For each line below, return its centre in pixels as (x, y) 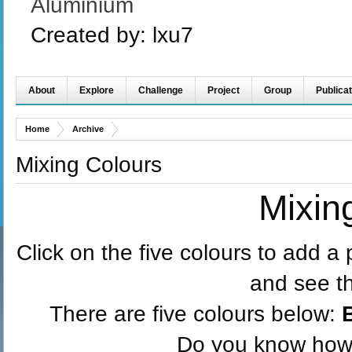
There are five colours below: (196, 314)
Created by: (92, 35)
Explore (97, 90)
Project (224, 90)
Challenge (161, 90)
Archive (88, 129)
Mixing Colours (89, 164)
